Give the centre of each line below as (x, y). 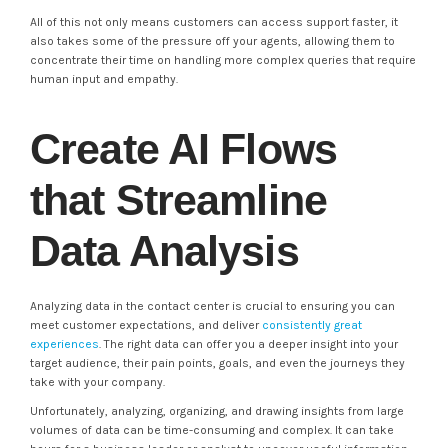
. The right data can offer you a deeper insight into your (248, 344)
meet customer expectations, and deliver (146, 325)
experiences (64, 344)
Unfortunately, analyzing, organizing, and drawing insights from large (217, 411)
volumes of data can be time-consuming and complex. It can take (212, 430)
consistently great (312, 325)
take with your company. (97, 382)
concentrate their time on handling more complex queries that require (223, 60)
